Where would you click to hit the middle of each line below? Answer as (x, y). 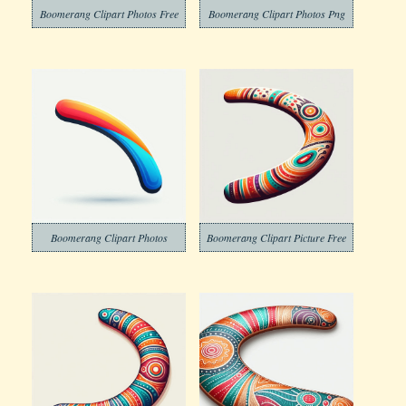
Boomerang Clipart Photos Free (109, 14)
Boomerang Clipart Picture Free (276, 237)
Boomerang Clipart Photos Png (276, 14)
